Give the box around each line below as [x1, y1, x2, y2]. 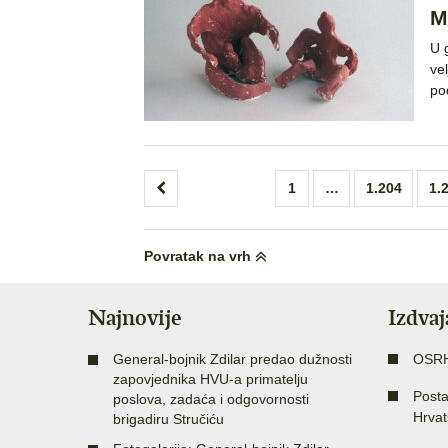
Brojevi [143, 173, 215, 196]
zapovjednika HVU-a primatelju [113, 371, 308, 387]
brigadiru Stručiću [113, 411, 224, 427]
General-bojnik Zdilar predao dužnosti [113, 351, 352, 367]
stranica [143, 204, 225, 227]
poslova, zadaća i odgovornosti [113, 391, 309, 407]
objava [143, 235, 211, 258]
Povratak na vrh [144, 248, 255, 264]
